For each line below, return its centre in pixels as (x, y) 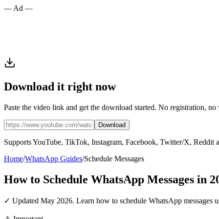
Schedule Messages (114, 158)
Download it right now (60, 86)
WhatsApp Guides (54, 158)
